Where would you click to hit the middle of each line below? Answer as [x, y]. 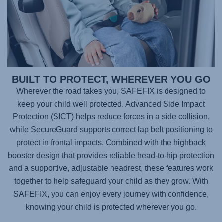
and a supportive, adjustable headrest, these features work [111, 168]
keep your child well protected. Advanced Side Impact [111, 104]
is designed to [180, 91]
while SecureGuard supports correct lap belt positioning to [111, 130]
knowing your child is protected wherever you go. [111, 207]
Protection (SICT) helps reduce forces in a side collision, [111, 117]
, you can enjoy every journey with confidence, [128, 194]
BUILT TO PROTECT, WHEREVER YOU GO [111, 80]
